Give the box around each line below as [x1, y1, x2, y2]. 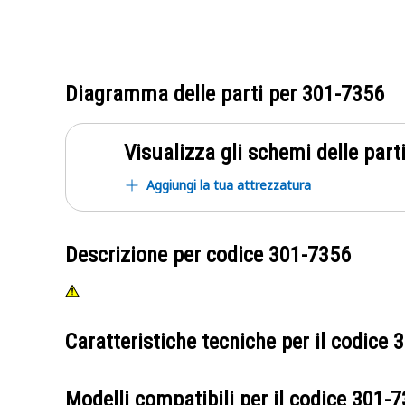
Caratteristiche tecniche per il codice [65, 329, 393, 354]
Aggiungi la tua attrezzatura [146, 176, 311, 193]
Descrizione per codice [65, 242, 268, 268]
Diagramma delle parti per [65, 81, 302, 107]
